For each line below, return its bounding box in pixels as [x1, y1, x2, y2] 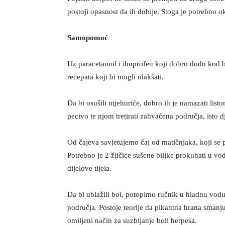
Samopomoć [67, 34, 108, 42]
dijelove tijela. [67, 164, 112, 173]
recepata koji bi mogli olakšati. [67, 73, 164, 81]
